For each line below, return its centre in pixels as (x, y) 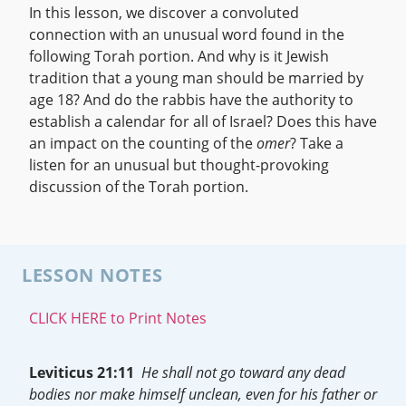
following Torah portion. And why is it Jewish (179, 56)
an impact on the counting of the (143, 143)
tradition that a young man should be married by (196, 78)
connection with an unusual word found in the (187, 34)
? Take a (317, 143)
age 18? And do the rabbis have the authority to (191, 100)
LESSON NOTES (92, 275)
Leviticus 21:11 (85, 372)
